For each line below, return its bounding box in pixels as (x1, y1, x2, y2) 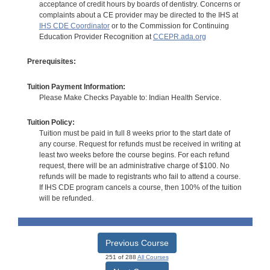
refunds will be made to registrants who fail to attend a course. (39, 172, 240, 181)
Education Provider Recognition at (39, 32, 153, 41)
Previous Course (105, 238, 169, 248)
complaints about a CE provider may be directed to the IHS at (39, 10, 238, 19)
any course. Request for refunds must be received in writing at (39, 140, 240, 149)
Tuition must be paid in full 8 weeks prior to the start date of (39, 129, 230, 138)
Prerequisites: (27, 57, 76, 66)
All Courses (137, 254, 169, 261)
